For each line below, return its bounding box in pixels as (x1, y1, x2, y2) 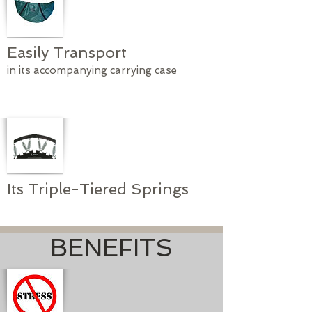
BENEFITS (50, 233, 173, 262)
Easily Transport (7, 42, 127, 61)
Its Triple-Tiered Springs (7, 179, 189, 198)
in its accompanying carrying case (7, 64, 177, 77)
